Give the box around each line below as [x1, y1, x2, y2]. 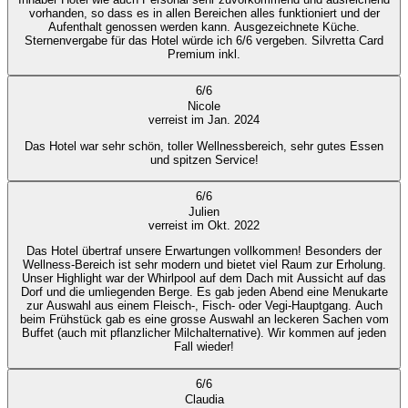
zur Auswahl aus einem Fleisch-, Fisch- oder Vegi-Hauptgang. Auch [25, 299, 382, 313]
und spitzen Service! [149, 152, 259, 167]
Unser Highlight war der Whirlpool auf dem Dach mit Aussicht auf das [22, 271, 386, 286]
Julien [189, 204, 219, 219]
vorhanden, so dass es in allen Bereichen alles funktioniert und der [28, 5, 380, 20]
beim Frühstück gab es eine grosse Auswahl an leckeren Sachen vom [19, 312, 389, 327]
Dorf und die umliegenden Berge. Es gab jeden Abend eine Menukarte [20, 285, 388, 300]
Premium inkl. [168, 46, 240, 61]
